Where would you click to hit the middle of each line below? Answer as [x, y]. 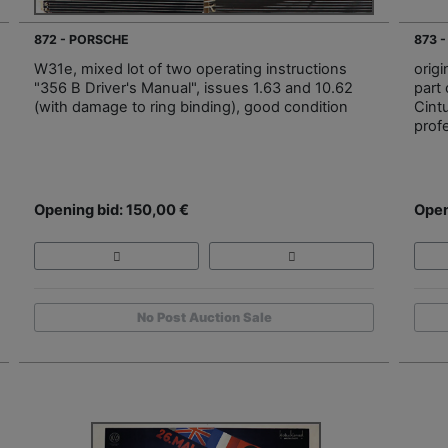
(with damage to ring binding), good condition [191, 106]
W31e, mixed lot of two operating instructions [190, 68]
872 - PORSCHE [81, 39]
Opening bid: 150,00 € [111, 209]
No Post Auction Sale [204, 317]
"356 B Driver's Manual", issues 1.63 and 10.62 [193, 87]
